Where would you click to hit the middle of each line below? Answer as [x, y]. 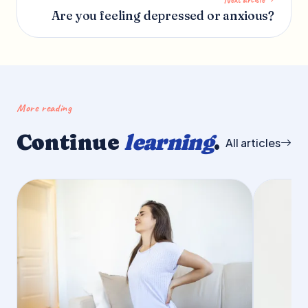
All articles [253, 142]
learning [169, 142]
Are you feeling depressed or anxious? [163, 15]
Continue [70, 142]
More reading [44, 108]
